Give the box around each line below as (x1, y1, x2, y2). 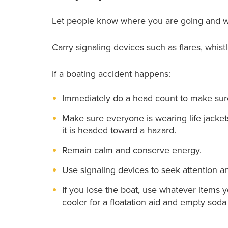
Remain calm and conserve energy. (62, 144, 202, 156)
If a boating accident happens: (52, 68, 170, 79)
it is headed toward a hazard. (62, 124, 176, 136)
